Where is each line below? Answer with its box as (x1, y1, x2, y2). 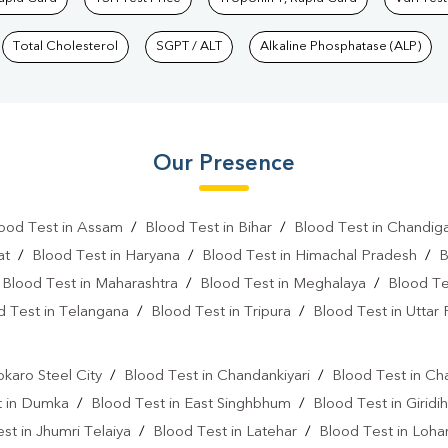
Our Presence (153, 153, 295, 176)
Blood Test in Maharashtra (2, 277, 178, 293)
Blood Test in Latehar (153, 425, 297, 441)
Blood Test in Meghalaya (200, 277, 366, 293)
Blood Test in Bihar (144, 221, 272, 237)
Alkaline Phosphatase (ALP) (260, 40, 421, 54)
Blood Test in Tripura (151, 305, 291, 321)
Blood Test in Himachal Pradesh (202, 249, 417, 265)
